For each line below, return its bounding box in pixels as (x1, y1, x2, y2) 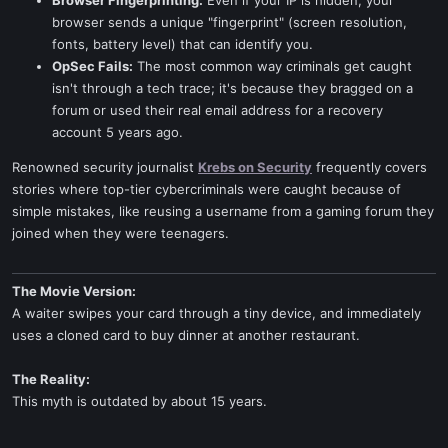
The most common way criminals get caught (133, 58, 412, 74)
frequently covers (312, 159, 427, 175)
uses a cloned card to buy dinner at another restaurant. (12, 327, 360, 343)
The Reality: (12, 371, 90, 387)
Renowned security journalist (12, 159, 198, 175)
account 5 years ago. (52, 124, 183, 140)
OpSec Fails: (52, 58, 133, 74)
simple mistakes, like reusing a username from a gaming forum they (12, 203, 434, 219)
